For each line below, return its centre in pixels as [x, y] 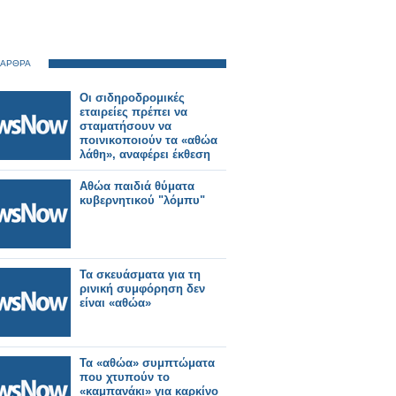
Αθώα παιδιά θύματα [137, 186]
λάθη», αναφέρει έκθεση [145, 154]
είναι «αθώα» [115, 303]
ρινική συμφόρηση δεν [142, 289]
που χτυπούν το [125, 377]
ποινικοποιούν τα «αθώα [148, 140]
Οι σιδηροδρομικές [132, 98]
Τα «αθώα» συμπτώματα [147, 363]
